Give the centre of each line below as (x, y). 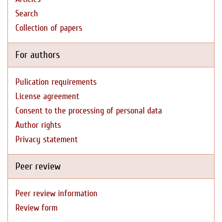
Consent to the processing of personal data (89, 111)
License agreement (47, 96)
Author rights (38, 125)
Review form (36, 208)
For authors (38, 55)
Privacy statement (47, 139)
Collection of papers (49, 28)
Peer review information (56, 194)
